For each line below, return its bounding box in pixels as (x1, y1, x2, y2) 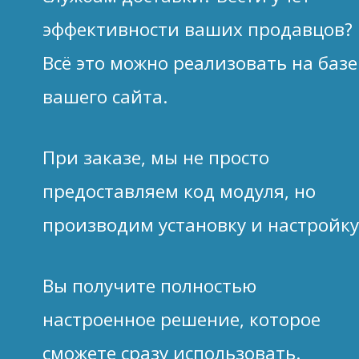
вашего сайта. (42, 84, 167, 110)
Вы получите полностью (42, 272, 256, 298)
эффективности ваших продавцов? (42, 17, 353, 42)
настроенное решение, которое (42, 306, 321, 332)
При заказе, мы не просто (42, 144, 269, 170)
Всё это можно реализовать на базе (42, 50, 357, 76)
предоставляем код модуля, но (42, 178, 316, 204)
